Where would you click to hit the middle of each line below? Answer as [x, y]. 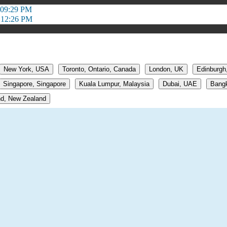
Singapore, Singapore [34, 84]
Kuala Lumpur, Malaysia [114, 84]
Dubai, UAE [180, 84]
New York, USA [26, 69]
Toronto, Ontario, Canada [99, 69]
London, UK [166, 69]
